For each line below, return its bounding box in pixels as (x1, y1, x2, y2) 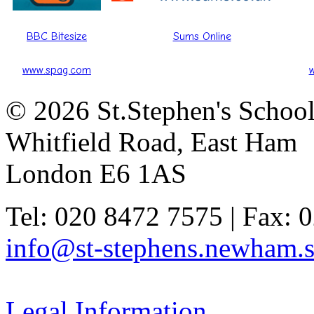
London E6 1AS (6, 158, 186, 189)
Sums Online (172, 30, 231, 43)
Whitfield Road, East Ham (6, 127, 297, 158)
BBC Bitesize (27, 30, 87, 43)
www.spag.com (22, 64, 91, 77)
